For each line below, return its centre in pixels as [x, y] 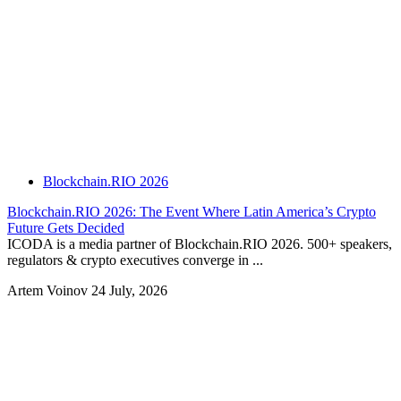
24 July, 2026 [129, 291]
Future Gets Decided [66, 228]
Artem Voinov [49, 291]
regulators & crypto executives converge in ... [135, 260]
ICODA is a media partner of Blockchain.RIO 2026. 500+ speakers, [200, 244]
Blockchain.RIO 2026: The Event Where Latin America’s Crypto [192, 212]
